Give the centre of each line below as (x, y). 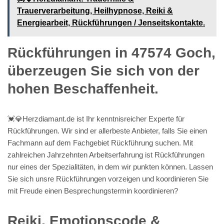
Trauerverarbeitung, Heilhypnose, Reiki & (95, 10)
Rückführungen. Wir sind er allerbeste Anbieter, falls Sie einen (107, 130)
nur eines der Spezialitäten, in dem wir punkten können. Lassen (110, 166)
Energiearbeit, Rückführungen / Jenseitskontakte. (111, 22)
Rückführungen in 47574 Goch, (111, 52)
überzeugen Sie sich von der (103, 70)
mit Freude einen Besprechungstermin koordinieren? (93, 190)
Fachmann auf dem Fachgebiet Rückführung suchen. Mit (100, 142)
